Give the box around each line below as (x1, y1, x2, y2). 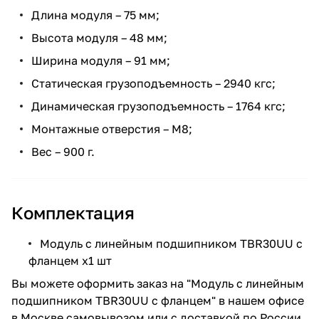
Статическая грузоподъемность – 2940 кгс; (31, 75, 276, 90)
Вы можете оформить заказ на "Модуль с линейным (11, 276, 304, 291)
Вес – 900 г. (31, 144, 95, 159)
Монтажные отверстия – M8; (31, 121, 192, 136)
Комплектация (11, 202, 135, 223)
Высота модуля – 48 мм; (31, 30, 167, 45)
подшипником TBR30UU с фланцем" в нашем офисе (11, 293, 304, 308)
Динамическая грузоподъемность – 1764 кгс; (31, 98, 286, 113)
